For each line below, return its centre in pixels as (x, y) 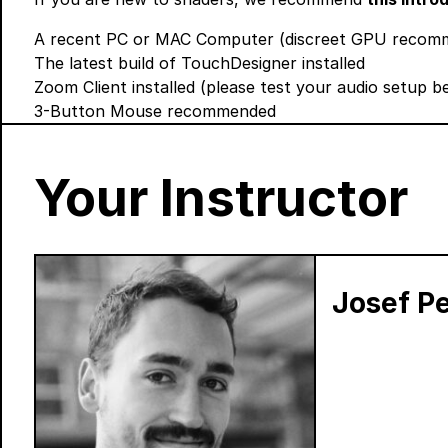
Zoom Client (80, 87)
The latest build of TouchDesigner (165, 63)
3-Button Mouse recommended (155, 111)
